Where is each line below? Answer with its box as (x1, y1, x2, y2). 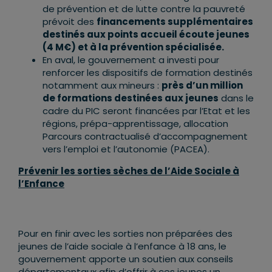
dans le (219, 92, 254, 105)
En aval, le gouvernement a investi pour (42, 53, 219, 67)
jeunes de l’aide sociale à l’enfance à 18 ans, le (18, 240, 226, 253)
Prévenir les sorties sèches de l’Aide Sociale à (18, 165, 239, 178)
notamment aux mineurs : (42, 79, 161, 92)
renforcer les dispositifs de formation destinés (42, 66, 253, 80)
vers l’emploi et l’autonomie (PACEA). (42, 143, 209, 156)
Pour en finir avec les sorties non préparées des (18, 227, 233, 240)
